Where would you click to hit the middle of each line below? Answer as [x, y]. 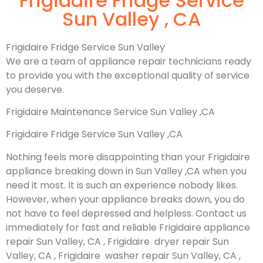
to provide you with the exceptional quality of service [128, 75]
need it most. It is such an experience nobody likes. [122, 185]
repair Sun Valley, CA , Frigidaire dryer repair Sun [117, 241]
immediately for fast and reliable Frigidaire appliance [128, 227]
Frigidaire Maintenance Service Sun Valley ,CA [110, 112]
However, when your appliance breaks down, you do [125, 199]
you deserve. [35, 89]
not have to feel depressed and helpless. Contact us [126, 213]
